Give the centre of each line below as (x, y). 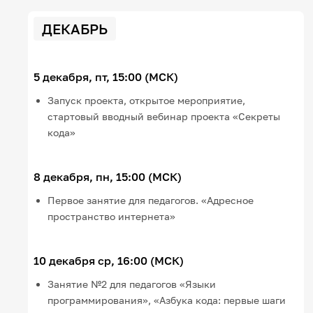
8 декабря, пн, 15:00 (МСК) (108, 176)
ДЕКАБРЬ (75, 28)
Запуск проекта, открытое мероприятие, (147, 100)
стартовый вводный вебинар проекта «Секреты (164, 116)
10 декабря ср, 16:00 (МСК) (109, 260)
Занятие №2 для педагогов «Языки (132, 284)
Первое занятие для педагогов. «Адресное (151, 200)
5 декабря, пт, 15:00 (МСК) (106, 77)
